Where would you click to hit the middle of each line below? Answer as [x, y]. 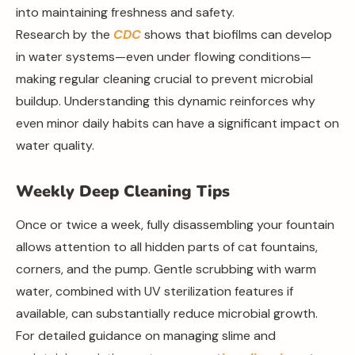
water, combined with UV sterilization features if [155, 291]
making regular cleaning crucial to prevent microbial [164, 79]
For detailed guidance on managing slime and [146, 336]
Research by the [65, 34]
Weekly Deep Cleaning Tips [123, 191]
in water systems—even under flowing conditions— [164, 57]
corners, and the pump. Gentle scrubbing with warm [166, 269]
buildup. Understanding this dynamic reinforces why [166, 101]
